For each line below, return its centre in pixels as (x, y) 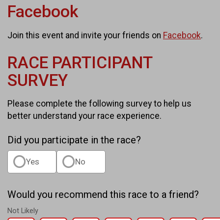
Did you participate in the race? (74, 140)
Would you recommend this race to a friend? (103, 195)
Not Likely (23, 211)
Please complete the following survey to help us (99, 104)
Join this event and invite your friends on (85, 35)
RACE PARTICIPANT (80, 62)
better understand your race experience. (84, 116)
